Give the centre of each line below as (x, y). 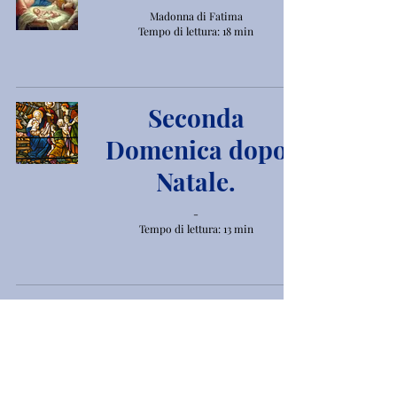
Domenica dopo (196, 149)
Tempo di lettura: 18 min (196, 31)
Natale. (196, 181)
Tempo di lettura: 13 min (196, 229)
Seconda (196, 117)
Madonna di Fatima (196, 16)
